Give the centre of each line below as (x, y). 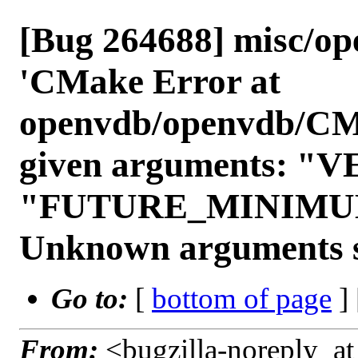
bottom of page (242, 298)
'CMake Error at (150, 82)
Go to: (93, 298)
